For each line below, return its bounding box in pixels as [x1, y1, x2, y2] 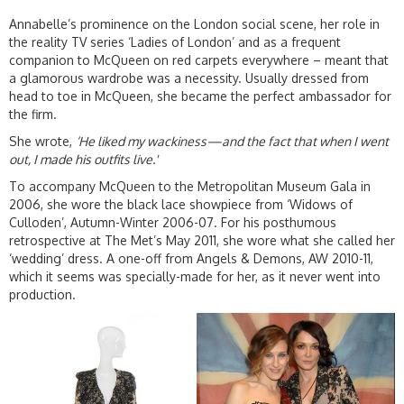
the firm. [9, 106, 57, 123]
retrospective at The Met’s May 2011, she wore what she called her [9, 233, 395, 249]
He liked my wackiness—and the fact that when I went [78, 133, 389, 150]
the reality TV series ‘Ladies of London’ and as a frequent [9, 34, 341, 50]
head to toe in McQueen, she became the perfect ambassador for [9, 88, 391, 105]
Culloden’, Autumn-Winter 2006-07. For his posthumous [9, 215, 336, 231]
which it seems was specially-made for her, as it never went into [9, 269, 381, 285]
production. [9, 287, 76, 303]
